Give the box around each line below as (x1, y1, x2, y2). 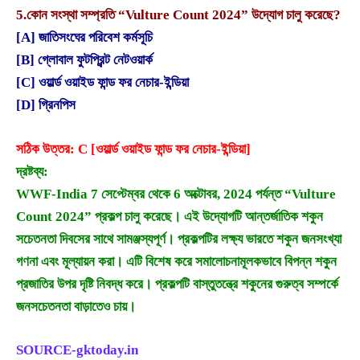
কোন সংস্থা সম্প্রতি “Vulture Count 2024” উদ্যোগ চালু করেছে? (27, 7, 341, 23)
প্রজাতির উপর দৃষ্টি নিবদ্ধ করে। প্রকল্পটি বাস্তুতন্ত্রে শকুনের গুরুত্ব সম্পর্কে (16, 276, 338, 292)
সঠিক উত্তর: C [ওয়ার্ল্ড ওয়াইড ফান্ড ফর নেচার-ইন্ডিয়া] (16, 141, 251, 157)
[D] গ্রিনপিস (16, 97, 76, 113)
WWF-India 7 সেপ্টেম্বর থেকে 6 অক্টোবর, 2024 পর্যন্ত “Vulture (16, 186, 336, 202)
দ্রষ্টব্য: (16, 164, 48, 180)
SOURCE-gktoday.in (16, 342, 138, 358)
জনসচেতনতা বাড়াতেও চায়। (16, 299, 136, 315)
